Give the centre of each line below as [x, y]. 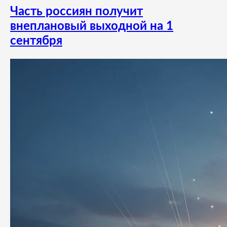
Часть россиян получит [77, 12]
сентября [36, 41]
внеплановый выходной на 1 [92, 27]
